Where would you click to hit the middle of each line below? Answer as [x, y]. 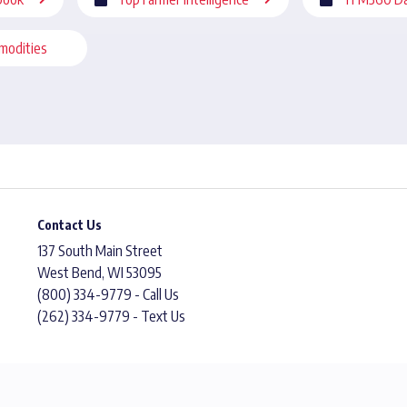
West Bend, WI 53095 [99, 272]
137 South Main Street [100, 250]
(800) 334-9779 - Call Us [108, 294]
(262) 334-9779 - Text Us [111, 316]
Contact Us [69, 224]
